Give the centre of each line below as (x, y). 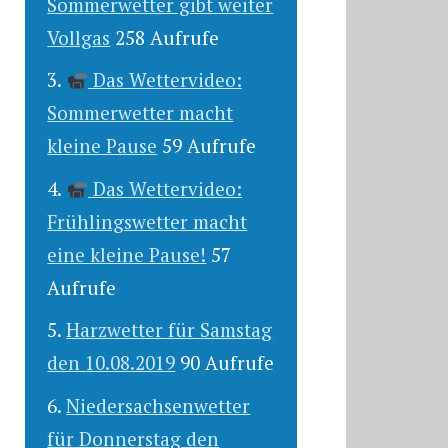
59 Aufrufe (209, 146)
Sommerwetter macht (140, 113)
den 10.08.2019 (111, 363)
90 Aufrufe (227, 363)
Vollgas (79, 37)
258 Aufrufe (167, 37)
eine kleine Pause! (127, 254)
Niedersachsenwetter (158, 405)
